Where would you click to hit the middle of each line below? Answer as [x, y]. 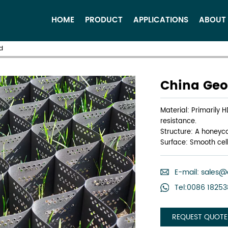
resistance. [178, 121]
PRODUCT [104, 20]
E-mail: [188, 172]
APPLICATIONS [161, 20]
